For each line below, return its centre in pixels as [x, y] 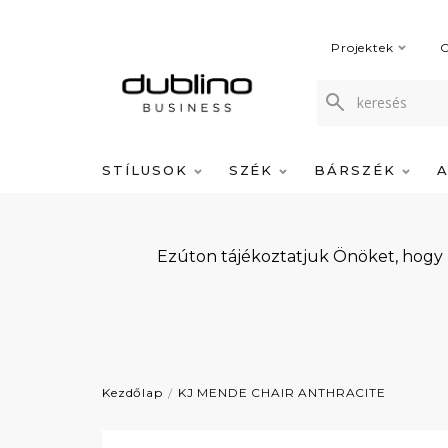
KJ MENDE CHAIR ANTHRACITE [281, 392]
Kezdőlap [132, 392]
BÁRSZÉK [358, 170]
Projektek [362, 47]
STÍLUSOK [148, 170]
